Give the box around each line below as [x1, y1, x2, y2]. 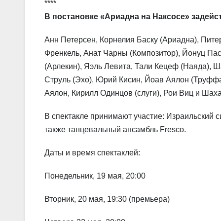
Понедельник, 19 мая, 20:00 [44, 172, 146, 181]
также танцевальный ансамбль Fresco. [44, 125, 186, 134]
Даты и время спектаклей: [44, 148, 140, 157]
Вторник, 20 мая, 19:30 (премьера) [44, 195, 170, 204]
